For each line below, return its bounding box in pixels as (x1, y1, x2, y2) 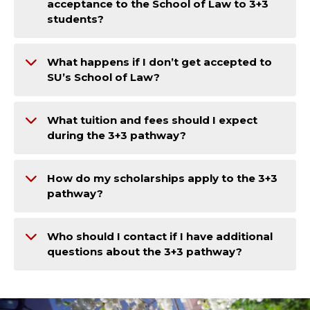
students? (47, 12, 104, 26)
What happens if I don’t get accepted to (47, 55, 272, 69)
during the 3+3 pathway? (47, 129, 186, 143)
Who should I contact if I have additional (47, 230, 273, 244)
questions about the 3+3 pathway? (47, 245, 242, 259)
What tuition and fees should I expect (47, 113, 257, 127)
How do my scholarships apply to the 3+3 (47, 172, 277, 185)
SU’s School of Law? (47, 71, 160, 84)
